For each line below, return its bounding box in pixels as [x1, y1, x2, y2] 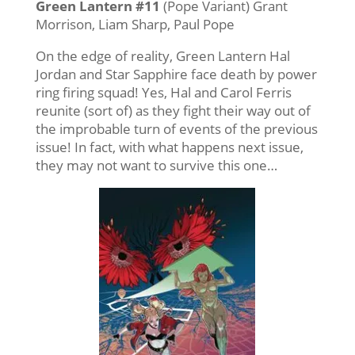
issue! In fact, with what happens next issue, [35, 137, 303, 156]
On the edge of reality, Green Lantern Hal [35, 46, 290, 65]
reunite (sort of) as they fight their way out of [35, 101, 311, 120]
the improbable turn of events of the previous [35, 119, 318, 138]
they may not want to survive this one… [35, 155, 277, 174]
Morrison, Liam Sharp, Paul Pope [35, 14, 235, 33]
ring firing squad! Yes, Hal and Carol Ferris [35, 82, 292, 101]
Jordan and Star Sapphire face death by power [35, 64, 317, 83]
